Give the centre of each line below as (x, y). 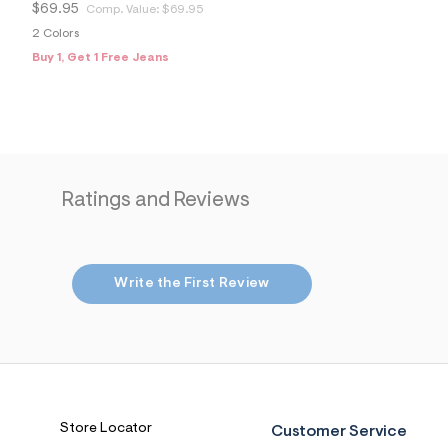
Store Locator (106, 429)
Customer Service (339, 432)
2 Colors (55, 33)
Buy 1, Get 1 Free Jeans (100, 58)
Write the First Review (192, 284)
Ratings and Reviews (156, 201)
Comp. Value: (124, 9)
